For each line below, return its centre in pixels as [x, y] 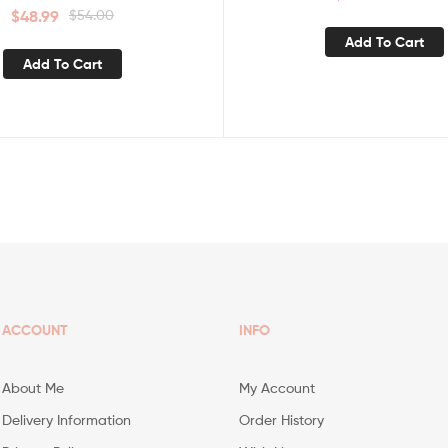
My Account [276, 388]
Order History [281, 420]
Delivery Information [67, 420]
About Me [33, 388]
